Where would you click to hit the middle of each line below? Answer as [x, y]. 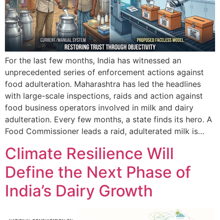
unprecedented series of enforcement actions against [104, 72]
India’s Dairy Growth [79, 191]
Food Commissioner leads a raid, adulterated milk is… [105, 131]
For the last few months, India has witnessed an [93, 61]
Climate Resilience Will [89, 153]
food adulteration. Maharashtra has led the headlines [103, 84]
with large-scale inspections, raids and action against [104, 96]
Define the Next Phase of [98, 172]
